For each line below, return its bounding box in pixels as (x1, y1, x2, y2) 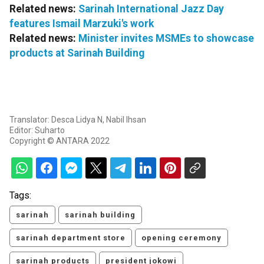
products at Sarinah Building (9, 47, 144, 60)
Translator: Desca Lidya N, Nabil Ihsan (9, 115, 146, 125)
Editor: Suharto (9, 126, 65, 136)
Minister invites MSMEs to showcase (78, 32, 254, 45)
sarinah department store (16, 233, 126, 243)
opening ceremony (141, 233, 222, 243)
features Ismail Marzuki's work (9, 18, 154, 30)
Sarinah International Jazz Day (78, 3, 224, 15)
